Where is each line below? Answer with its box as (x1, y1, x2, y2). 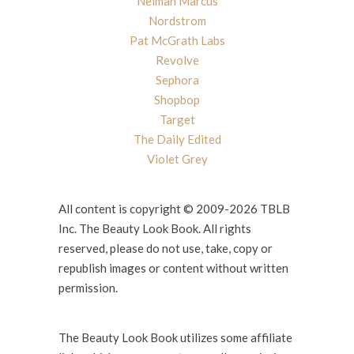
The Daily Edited (133, 131, 221, 146)
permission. (58, 280, 118, 295)
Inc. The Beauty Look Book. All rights (58, 220, 251, 235)
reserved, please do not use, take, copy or (58, 240, 273, 255)
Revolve (155, 52, 199, 67)
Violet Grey (146, 151, 208, 166)
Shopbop (154, 92, 200, 107)
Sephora (155, 72, 199, 87)
